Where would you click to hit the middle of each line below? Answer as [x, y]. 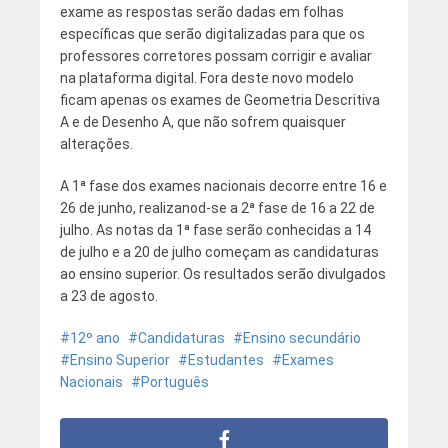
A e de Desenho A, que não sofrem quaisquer [202, 121]
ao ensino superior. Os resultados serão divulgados [222, 273]
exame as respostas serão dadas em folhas [201, 11]
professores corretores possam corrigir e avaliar [215, 55]
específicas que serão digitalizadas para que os [212, 33]
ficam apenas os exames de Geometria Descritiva [219, 99]
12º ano [94, 337]
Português [174, 381]
